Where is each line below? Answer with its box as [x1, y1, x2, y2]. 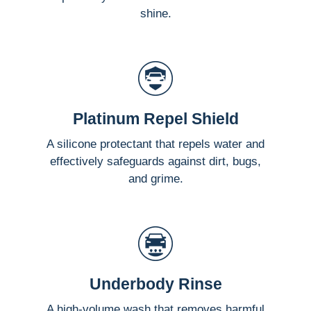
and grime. [128, 171, 183, 185]
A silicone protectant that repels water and [47, 137, 264, 151]
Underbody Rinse [89, 274, 222, 293]
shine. [140, 6, 171, 20]
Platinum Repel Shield [72, 109, 239, 128]
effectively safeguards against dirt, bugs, [50, 154, 261, 168]
